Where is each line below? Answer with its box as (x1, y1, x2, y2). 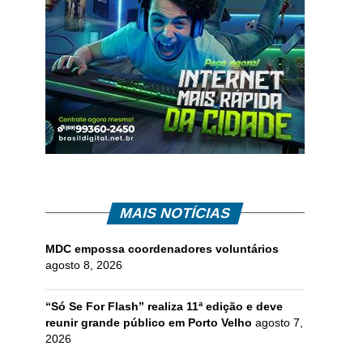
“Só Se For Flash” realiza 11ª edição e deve (45, 299, 283, 313)
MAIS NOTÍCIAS (117, 204, 233, 221)
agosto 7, (255, 315, 303, 329)
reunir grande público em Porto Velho (45, 315, 252, 329)
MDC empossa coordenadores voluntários (45, 241, 279, 255)
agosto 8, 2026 (45, 258, 122, 271)
